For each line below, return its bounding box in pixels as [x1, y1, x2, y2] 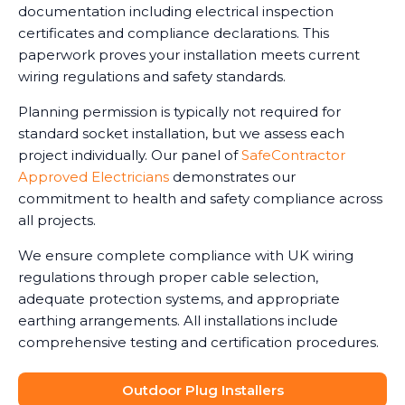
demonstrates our [169, 167, 296, 185]
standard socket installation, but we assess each [18, 124, 344, 142]
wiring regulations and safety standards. [18, 67, 286, 85]
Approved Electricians [18, 167, 169, 185]
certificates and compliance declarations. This [18, 24, 329, 42]
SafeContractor [241, 146, 345, 164]
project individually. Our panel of [18, 146, 241, 164]
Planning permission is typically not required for [18, 102, 341, 120]
